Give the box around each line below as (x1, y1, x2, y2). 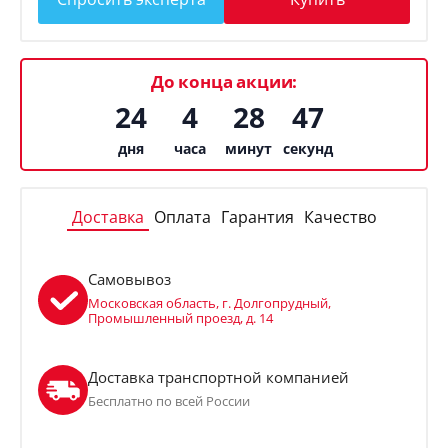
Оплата (153, 205, 211, 228)
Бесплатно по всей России (88, 391, 250, 410)
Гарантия (220, 205, 294, 228)
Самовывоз (88, 269, 171, 290)
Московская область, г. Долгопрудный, (88, 294, 331, 313)
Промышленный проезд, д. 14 (88, 309, 273, 328)
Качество (303, 205, 377, 228)
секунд (282, 138, 333, 158)
